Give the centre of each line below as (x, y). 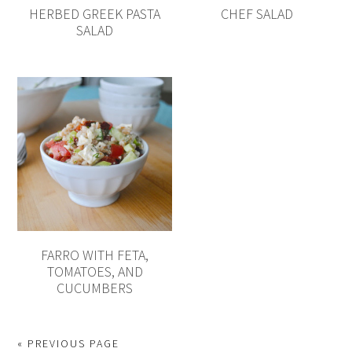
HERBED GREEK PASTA (95, 13)
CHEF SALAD (257, 13)
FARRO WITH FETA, (95, 255)
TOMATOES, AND (95, 272)
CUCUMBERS (95, 288)
